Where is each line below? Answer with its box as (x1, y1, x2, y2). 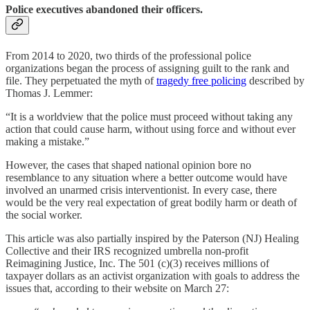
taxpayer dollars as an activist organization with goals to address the (6, 269, 300, 282)
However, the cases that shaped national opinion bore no (6, 158, 251, 171)
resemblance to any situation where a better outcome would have (6, 171, 287, 183)
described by (246, 74, 304, 86)
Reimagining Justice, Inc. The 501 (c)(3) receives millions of (6, 257, 269, 269)
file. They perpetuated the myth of (6, 74, 156, 86)
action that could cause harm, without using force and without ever (6, 122, 295, 135)
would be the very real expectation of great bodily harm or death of (6, 196, 297, 208)
